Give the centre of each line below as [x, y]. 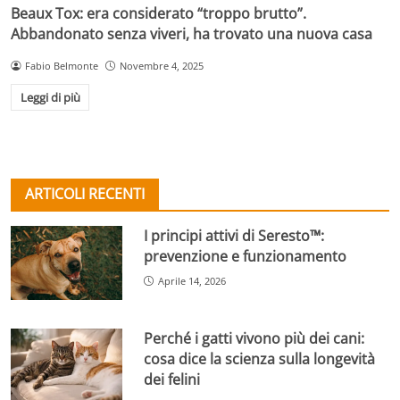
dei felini [172, 380]
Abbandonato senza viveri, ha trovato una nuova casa [192, 33]
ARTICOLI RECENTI [85, 193]
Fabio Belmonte [61, 65]
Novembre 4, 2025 [161, 65]
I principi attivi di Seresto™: [234, 235]
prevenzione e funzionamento [246, 256]
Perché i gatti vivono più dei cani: [254, 339]
